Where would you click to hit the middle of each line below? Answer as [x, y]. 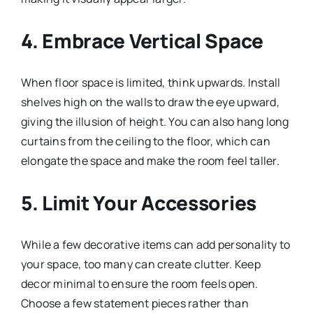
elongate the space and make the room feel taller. [150, 160]
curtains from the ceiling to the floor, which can [145, 141]
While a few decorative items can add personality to [155, 244]
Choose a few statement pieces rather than [134, 303]
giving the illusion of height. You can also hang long [155, 121]
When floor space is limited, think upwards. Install [151, 82]
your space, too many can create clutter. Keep [140, 264]
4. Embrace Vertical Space [142, 40]
